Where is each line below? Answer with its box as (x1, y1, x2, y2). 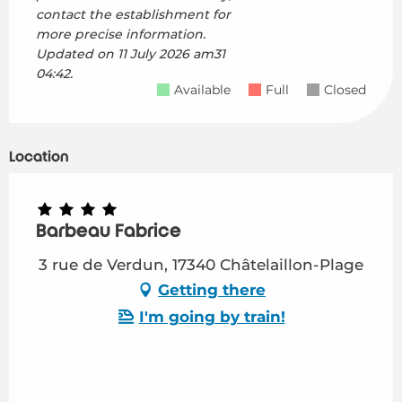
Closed (324, 82, 366, 99)
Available (174, 82, 231, 99)
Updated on (36, 46, 114, 63)
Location (9, 149, 69, 166)
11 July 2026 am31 (114, 46, 225, 63)
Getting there (158, 280, 266, 299)
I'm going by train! (138, 307, 285, 326)
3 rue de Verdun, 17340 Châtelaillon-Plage (39, 256, 363, 275)
